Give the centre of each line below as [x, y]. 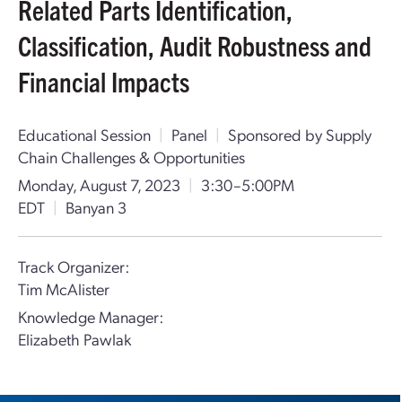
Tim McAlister [64, 288]
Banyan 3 [96, 207]
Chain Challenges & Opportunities [131, 157]
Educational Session [84, 134]
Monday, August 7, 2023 [99, 184]
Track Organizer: [74, 266]
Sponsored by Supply [300, 134]
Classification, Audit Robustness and [195, 45]
